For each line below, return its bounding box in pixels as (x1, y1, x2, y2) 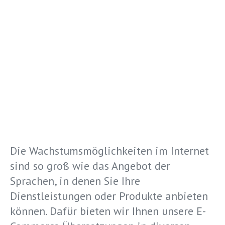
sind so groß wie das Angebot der (10, 159, 170, 173)
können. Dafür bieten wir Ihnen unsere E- (10, 204, 206, 218)
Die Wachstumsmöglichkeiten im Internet (10, 144, 209, 158)
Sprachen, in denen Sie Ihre (10, 174, 140, 188)
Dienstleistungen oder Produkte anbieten (10, 189, 208, 203)
